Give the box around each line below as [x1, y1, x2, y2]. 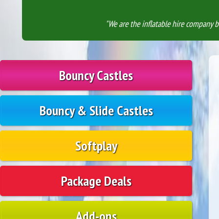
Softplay [75, 136, 117, 154]
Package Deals [61, 171, 131, 190]
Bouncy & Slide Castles [39, 101, 153, 119]
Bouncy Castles [59, 66, 133, 84]
